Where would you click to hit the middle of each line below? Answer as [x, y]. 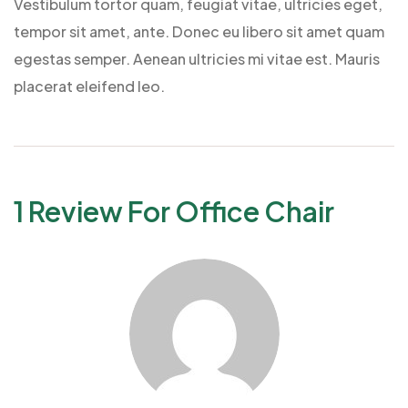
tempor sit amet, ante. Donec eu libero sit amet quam [199, 31]
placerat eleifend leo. [89, 86]
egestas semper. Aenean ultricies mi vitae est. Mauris [197, 58]
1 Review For [94, 211]
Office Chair [255, 211]
